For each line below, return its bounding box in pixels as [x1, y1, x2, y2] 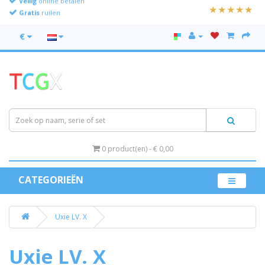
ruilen [40, 4, 60, 13]
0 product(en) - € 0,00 [101, 144, 173, 154]
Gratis [19, 4, 40, 13]
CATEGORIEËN [18, 173, 83, 186]
